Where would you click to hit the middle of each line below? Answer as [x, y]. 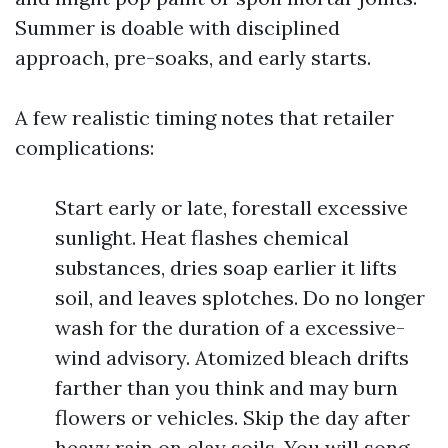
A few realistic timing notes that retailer [204, 117]
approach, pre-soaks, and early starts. [193, 57]
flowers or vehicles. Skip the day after [232, 417]
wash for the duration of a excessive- [230, 327]
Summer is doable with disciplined [177, 27]
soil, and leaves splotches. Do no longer [240, 297]
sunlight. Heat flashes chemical [202, 237]
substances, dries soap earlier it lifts [226, 267]
